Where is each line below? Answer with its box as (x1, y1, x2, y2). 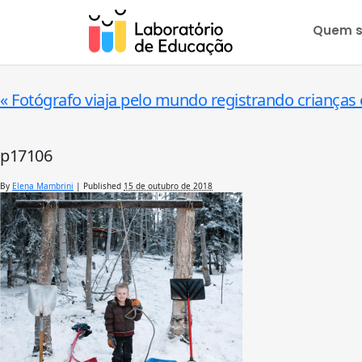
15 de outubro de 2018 (124, 179, 213, 192)
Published (83, 179, 124, 192)
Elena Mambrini (12, 179, 74, 192)
